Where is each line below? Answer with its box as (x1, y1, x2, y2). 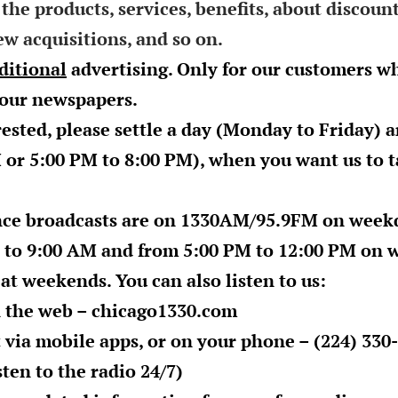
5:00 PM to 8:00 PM (29, 147, 193, 171)
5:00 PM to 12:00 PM (183, 237, 356, 262)
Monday (223, 116, 292, 141)
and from (97, 237, 183, 262)
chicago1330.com (92, 298, 237, 322)
